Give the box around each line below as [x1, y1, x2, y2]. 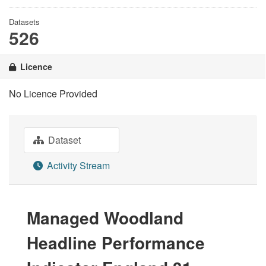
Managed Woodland [27, 205, 183, 230]
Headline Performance [27, 230, 205, 255]
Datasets [9, 16, 40, 27]
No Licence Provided [9, 87, 97, 100]
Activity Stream [45, 159, 110, 172]
